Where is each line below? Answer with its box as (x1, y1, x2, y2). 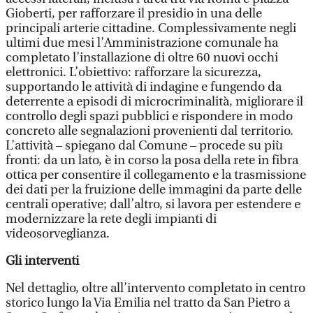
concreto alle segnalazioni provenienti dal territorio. (6, 124, 293, 138)
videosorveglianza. (6, 226, 110, 241)
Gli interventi (6, 254, 79, 268)
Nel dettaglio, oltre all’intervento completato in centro (6, 281, 305, 296)
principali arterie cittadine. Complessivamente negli (6, 21, 296, 36)
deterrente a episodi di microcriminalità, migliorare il (6, 94, 303, 109)
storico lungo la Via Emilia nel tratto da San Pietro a (6, 296, 290, 310)
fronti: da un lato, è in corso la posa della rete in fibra (6, 153, 298, 168)
